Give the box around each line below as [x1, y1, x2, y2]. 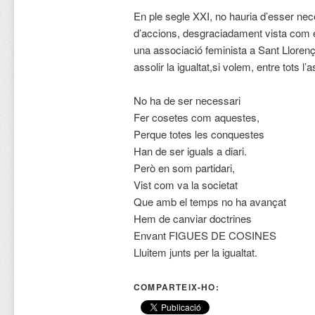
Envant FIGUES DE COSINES [133, 228, 276, 243]
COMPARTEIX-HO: [133, 281, 219, 294]
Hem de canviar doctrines [133, 211, 252, 226]
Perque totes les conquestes [133, 127, 264, 142]
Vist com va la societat [133, 177, 238, 193]
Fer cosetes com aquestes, [133, 110, 259, 125]
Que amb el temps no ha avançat [133, 194, 286, 210]
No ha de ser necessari [133, 93, 240, 108]
